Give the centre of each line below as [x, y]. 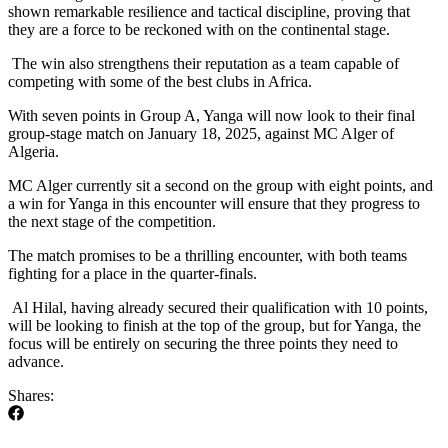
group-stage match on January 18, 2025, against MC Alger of [201, 134]
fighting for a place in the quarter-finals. [132, 274]
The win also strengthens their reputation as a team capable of [203, 64]
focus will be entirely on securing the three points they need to [203, 344]
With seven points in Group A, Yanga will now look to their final [211, 116]
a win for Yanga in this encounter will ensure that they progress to [214, 204]
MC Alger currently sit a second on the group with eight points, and [220, 186]
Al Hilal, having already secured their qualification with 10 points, [218, 308]
